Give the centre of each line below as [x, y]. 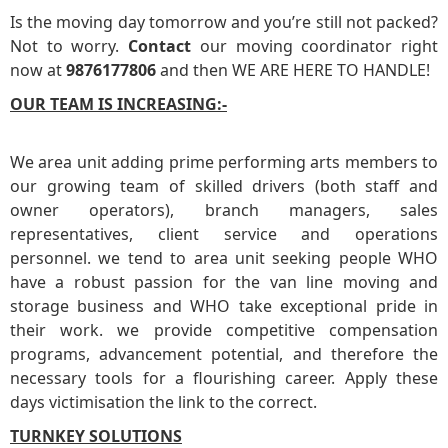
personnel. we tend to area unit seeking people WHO [224, 258]
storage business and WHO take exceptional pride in [224, 306]
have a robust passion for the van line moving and [224, 282]
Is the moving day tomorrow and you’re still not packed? [224, 22]
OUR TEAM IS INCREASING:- [118, 104]
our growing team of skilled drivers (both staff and [224, 186]
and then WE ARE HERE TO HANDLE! [295, 70]
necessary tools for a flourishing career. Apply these [224, 378]
